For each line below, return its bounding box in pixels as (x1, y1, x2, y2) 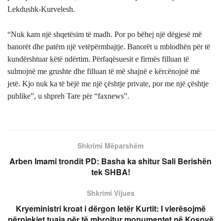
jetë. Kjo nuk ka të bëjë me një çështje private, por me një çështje (7, 79, 209, 88)
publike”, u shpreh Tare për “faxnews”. (7, 92, 129, 101)
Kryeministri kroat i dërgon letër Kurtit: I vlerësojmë (15, 203, 206, 215)
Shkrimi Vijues (86, 188, 135, 198)
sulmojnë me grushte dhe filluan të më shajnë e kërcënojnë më (7, 67, 200, 76)
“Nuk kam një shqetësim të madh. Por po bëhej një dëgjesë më (7, 30, 202, 39)
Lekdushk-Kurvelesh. (7, 5, 75, 14)
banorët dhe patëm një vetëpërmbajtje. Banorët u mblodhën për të (7, 42, 210, 51)
